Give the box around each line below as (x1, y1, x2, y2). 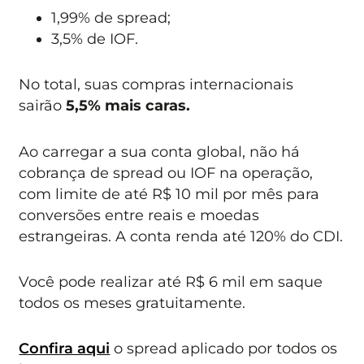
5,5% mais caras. (66, 97, 191, 115)
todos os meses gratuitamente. (19, 294, 246, 312)
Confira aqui (19, 340, 110, 357)
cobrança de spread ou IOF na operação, (19, 163, 314, 181)
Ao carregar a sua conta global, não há (19, 142, 301, 160)
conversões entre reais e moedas (19, 206, 260, 223)
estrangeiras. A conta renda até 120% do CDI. (19, 227, 344, 245)
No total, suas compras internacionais (19, 76, 294, 93)
